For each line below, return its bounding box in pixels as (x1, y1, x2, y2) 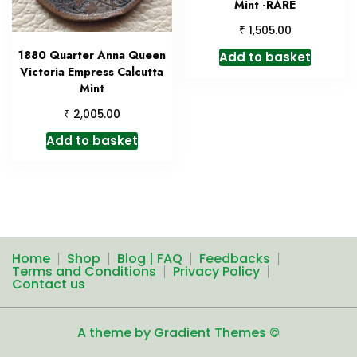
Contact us (12, 274, 85, 293)
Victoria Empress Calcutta (20, 63, 164, 80)
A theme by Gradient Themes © (77, 323, 280, 342)
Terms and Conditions (12, 261, 156, 280)
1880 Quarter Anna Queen (18, 46, 166, 63)
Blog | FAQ (117, 249, 182, 268)
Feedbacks (199, 249, 270, 268)
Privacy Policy (173, 261, 260, 280)
